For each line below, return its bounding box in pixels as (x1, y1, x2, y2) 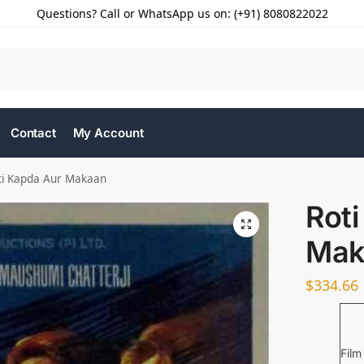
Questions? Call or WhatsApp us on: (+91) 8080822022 (36, 6, 328, 21)
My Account (72, 125, 144, 141)
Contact (10, 125, 57, 141)
